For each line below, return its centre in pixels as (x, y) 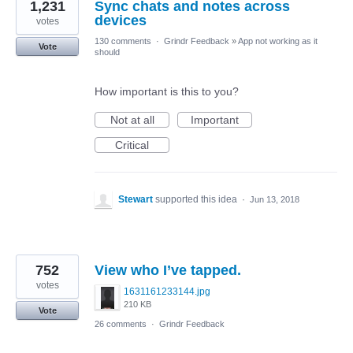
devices (121, 20)
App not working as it (278, 41)
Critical (132, 145)
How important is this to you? (167, 91)
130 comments (123, 41)
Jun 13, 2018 (275, 199)
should (107, 52)
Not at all (132, 120)
